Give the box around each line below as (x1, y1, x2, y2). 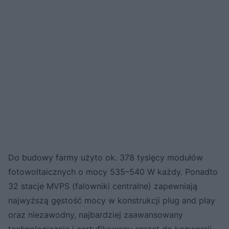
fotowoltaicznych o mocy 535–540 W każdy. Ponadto (8, 166, 218, 177)
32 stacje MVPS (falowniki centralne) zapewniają (8, 180, 197, 191)
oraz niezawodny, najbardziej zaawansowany (8, 209, 183, 220)
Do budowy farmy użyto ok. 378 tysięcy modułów (8, 152, 203, 163)
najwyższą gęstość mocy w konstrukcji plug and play (8, 195, 215, 205)
